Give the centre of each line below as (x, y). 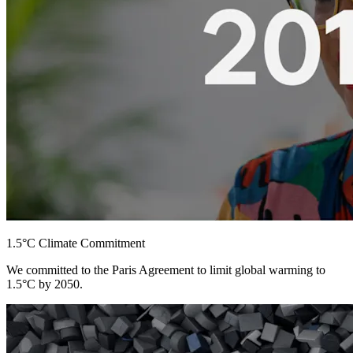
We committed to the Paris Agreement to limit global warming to (166, 270)
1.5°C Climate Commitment (76, 243)
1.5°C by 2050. (45, 284)
